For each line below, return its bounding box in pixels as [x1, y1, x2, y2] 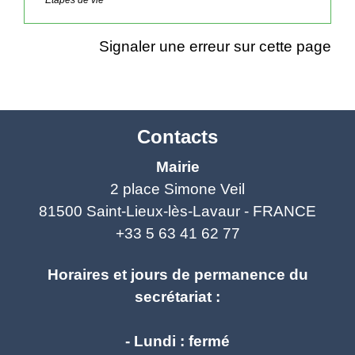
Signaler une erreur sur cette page [99, 37, 331, 55]
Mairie [155, 158, 200, 175]
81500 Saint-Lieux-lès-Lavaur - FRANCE [39, 202, 316, 219]
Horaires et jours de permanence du [47, 265, 308, 283]
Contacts [137, 125, 218, 147]
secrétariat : [135, 288, 220, 305]
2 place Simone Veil [110, 180, 245, 197]
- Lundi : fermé [125, 332, 230, 349]
